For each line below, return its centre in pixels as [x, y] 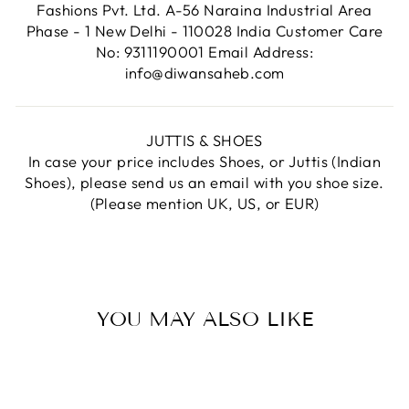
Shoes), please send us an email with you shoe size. [204, 182]
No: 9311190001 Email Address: [204, 51]
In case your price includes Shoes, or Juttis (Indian [204, 161]
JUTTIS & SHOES [204, 140]
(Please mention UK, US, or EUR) [204, 203]
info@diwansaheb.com [204, 72]
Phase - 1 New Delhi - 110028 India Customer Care [204, 30]
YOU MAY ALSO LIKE [204, 319]
